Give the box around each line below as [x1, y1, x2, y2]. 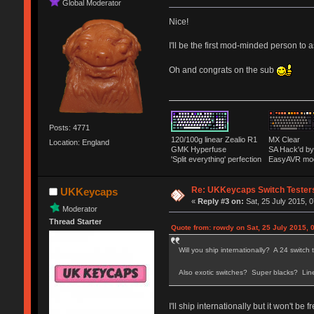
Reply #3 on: [198, 196, 245, 205]
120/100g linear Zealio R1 [170, 135, 261, 144]
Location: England [48, 137, 109, 146]
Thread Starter [48, 217, 102, 226]
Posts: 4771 [48, 123, 90, 132]
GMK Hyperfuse [170, 144, 226, 153]
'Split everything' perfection [170, 154, 266, 163]
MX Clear [268, 135, 300, 144]
